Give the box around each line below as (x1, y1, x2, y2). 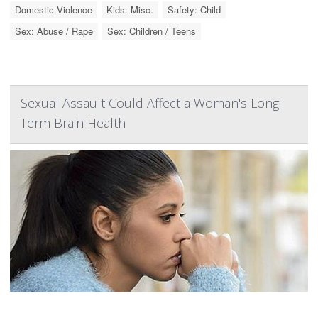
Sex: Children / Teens (107, 24, 196, 38)
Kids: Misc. (106, 3, 153, 16)
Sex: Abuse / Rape (15, 24, 93, 38)
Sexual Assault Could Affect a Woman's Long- (21, 94, 283, 111)
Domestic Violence (15, 3, 92, 16)
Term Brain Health (21, 114, 126, 131)
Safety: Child (168, 3, 221, 16)
